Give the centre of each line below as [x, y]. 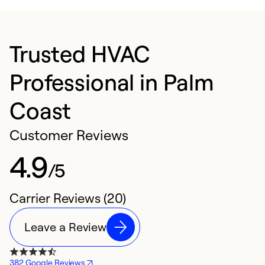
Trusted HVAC [80, 54]
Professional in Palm [112, 82]
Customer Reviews [69, 135]
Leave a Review [66, 227]
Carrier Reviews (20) [68, 198]
